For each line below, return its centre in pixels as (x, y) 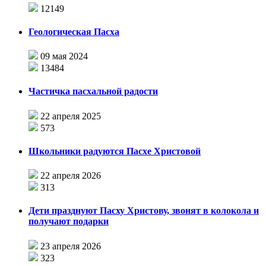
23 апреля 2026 (71, 246)
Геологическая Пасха (74, 31)
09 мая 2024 (64, 56)
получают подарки (69, 221)
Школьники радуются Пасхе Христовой (115, 151)
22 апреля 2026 (71, 176)
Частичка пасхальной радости (93, 91)
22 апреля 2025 (71, 116)
